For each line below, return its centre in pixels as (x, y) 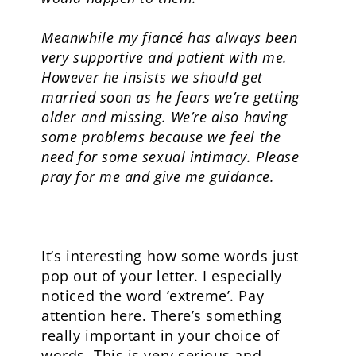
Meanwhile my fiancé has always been (170, 37)
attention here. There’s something (162, 315)
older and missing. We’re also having (164, 117)
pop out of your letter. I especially (162, 276)
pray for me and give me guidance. (158, 176)
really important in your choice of (161, 335)
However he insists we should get (152, 77)
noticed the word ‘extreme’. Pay (153, 296)
